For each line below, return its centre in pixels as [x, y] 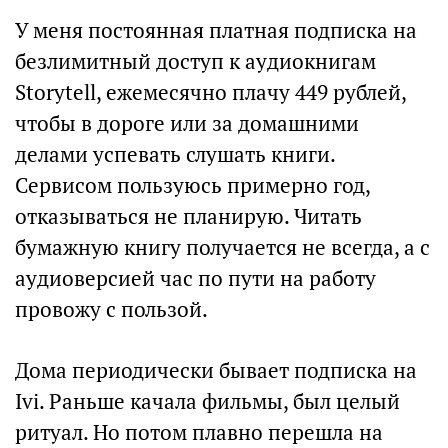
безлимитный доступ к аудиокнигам [195, 61]
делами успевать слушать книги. [175, 154]
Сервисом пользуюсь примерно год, [192, 185]
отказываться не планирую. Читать [188, 216]
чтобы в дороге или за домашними [187, 123]
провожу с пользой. [111, 309]
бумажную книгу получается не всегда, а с [222, 247]
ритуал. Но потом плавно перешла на [199, 432]
